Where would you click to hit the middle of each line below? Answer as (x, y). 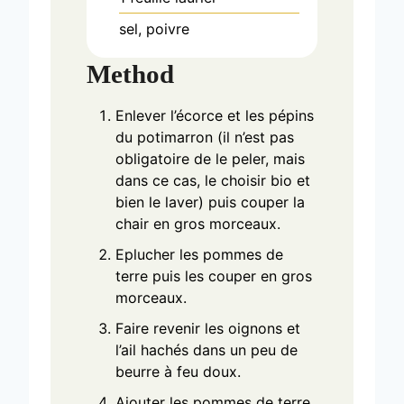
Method (130, 73)
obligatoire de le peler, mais (210, 158)
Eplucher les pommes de (199, 254)
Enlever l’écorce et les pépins (215, 115)
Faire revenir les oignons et (208, 328)
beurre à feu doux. (178, 371)
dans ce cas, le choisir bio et (213, 180)
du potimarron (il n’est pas (205, 137)
